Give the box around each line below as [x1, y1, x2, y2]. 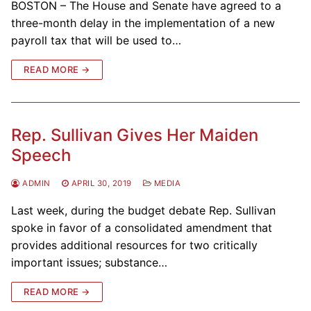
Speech [11, 144, 71, 165]
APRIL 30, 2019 [71, 178, 132, 188]
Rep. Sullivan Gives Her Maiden [11, 124, 258, 145]
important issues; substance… [11, 255, 167, 269]
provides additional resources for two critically [11, 237, 258, 252]
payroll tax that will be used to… [11, 33, 181, 47]
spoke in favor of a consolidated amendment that [11, 220, 272, 235]
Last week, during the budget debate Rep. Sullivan [11, 203, 276, 217]
